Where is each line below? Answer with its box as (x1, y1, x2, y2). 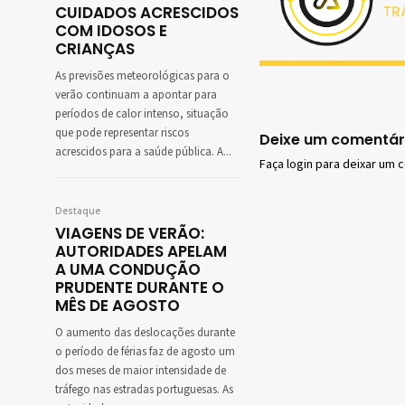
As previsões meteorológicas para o (55, 68, 230, 85)
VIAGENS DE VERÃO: (55, 222, 204, 245)
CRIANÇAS (55, 38, 135, 61)
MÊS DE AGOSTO (55, 295, 180, 317)
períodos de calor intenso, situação (55, 106, 229, 123)
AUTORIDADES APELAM (55, 240, 227, 263)
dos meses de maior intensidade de (55, 363, 226, 380)
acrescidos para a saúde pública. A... (55, 144, 231, 161)
